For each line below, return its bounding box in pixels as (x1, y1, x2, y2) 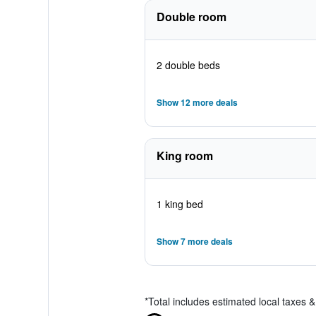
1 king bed (156, 197, 203, 211)
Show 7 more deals (156, 235, 233, 248)
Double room (156, 8, 226, 25)
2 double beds (156, 58, 220, 72)
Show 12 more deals (156, 96, 238, 109)
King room (156, 147, 213, 164)
